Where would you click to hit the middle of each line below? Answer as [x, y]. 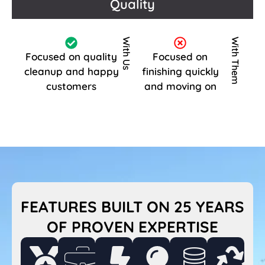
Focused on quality [72, 56]
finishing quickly [180, 71]
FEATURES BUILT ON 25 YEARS [132, 206]
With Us [126, 53]
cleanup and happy [71, 71]
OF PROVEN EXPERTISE [132, 227]
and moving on [180, 86]
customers [72, 86]
